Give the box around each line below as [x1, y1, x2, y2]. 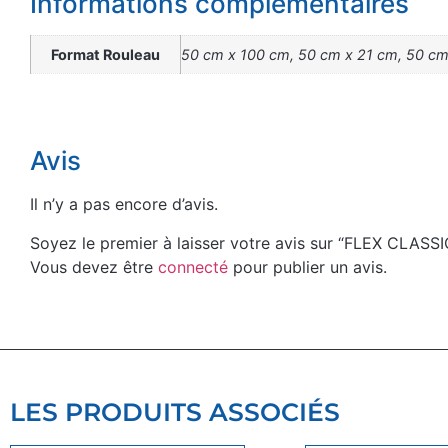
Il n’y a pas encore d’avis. [30, 194, 218, 215]
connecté [158, 256, 228, 277]
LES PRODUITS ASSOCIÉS [10, 396, 340, 427]
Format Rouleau [51, 45, 160, 63]
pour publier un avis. [228, 256, 387, 277]
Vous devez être [30, 256, 158, 277]
